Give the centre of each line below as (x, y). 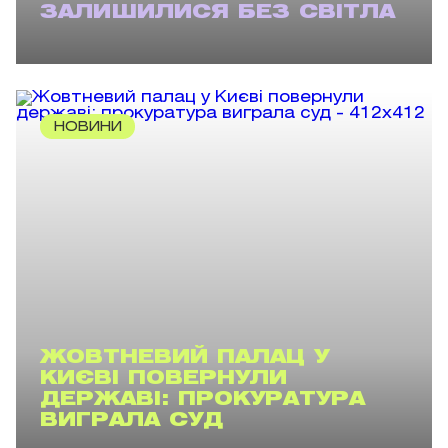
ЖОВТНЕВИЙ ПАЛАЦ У (184, 357)
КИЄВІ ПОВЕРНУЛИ (163, 378)
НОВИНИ (87, 127)
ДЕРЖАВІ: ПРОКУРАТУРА (202, 399)
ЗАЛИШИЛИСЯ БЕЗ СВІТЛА (217, 12)
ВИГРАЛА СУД (131, 420)
